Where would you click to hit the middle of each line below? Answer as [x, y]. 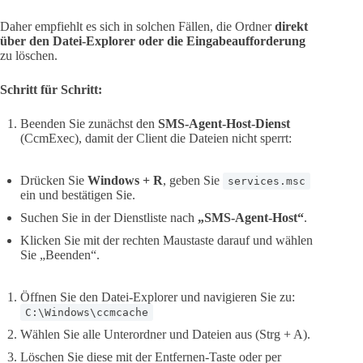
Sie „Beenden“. [60, 255]
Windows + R [125, 181]
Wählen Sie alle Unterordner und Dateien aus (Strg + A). [165, 335]
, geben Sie [193, 181]
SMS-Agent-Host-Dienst [224, 124]
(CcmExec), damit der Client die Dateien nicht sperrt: [156, 139]
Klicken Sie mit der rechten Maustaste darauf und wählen [167, 241]
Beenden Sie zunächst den [89, 124]
